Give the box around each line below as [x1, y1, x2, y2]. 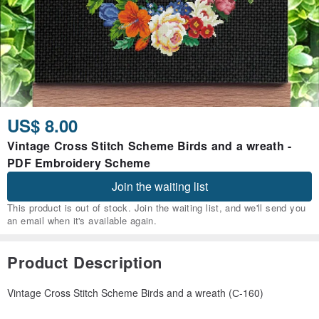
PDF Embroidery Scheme [7, 155, 151, 172]
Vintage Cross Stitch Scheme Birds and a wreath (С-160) [7, 286, 263, 300]
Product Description [7, 251, 162, 274]
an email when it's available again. [7, 214, 157, 228]
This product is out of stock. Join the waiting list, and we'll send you [7, 201, 306, 215]
